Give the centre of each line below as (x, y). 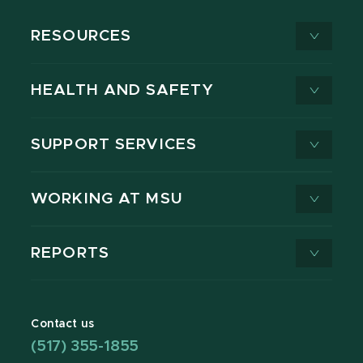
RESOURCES (81, 36)
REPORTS (70, 254)
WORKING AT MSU (107, 199)
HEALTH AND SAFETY (123, 91)
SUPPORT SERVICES (114, 145)
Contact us (63, 325)
